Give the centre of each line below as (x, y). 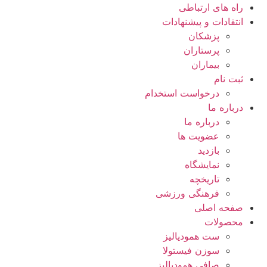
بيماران (205, 64)
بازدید (209, 150)
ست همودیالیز (191, 236)
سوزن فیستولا (191, 250)
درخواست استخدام (182, 93)
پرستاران (201, 50)
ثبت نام (229, 79)
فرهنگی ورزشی (187, 193)
